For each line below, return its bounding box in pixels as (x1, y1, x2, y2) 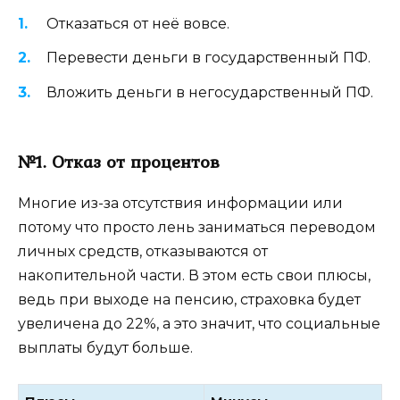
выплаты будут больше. (18, 338, 193, 356)
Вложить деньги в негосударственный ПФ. (46, 83, 373, 101)
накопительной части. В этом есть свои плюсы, (18, 266, 371, 284)
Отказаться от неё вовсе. (46, 15, 229, 33)
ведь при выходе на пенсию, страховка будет (18, 290, 361, 308)
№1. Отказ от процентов (18, 147, 220, 175)
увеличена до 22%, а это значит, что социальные (18, 314, 380, 332)
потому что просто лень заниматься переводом (18, 218, 376, 236)
